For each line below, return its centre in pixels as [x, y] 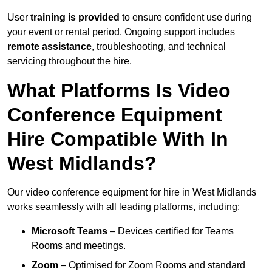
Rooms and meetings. [79, 246]
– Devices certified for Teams [171, 231]
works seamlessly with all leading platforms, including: [124, 207]
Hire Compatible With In [118, 139]
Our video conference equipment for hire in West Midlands [132, 192]
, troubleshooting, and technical [159, 47]
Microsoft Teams [70, 231]
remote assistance [49, 47]
